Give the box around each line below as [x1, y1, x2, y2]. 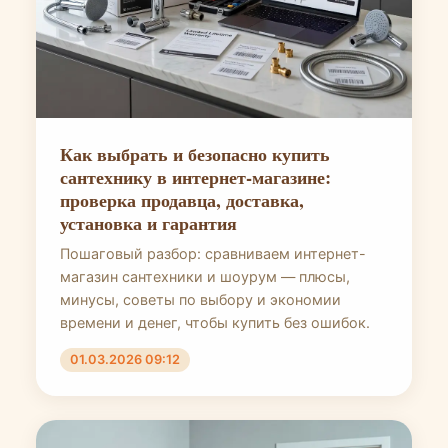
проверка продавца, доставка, [60, 186, 304, 213]
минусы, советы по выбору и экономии [60, 291, 341, 308]
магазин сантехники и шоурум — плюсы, [60, 268, 350, 285]
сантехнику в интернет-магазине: [60, 163, 331, 190]
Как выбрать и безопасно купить [60, 140, 330, 167]
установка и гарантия [60, 209, 237, 236]
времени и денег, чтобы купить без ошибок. [60, 314, 370, 331]
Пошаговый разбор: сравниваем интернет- [60, 245, 366, 262]
